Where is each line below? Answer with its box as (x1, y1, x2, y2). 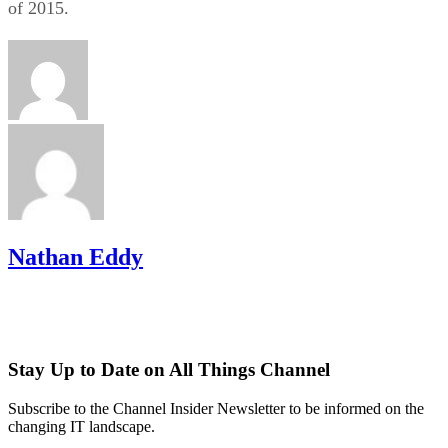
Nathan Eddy (8, 243, 143, 270)
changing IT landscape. (8, 418, 155, 436)
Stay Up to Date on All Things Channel (8, 359, 330, 381)
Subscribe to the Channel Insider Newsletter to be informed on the (8, 400, 424, 418)
